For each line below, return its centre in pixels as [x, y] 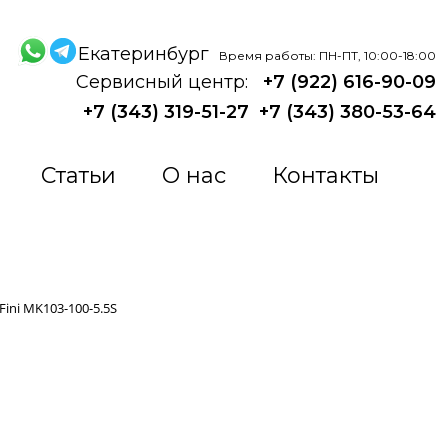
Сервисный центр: [164, 82]
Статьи [78, 175]
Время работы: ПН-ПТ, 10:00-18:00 [327, 55]
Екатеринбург [146, 53]
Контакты [325, 175]
